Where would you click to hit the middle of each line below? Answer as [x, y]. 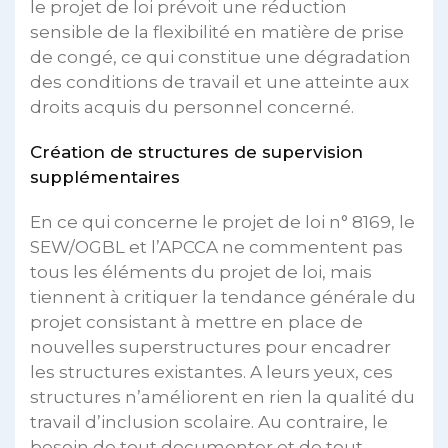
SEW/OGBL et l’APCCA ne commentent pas [216, 246]
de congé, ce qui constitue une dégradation [220, 56]
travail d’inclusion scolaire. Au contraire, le [209, 421]
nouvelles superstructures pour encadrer [210, 346]
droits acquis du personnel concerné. [192, 106]
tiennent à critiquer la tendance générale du [223, 296]
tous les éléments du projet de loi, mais [201, 271]
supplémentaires [105, 176]
